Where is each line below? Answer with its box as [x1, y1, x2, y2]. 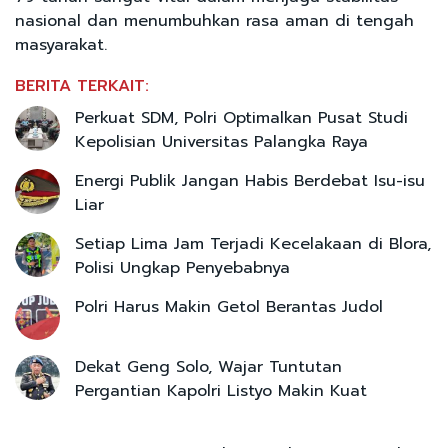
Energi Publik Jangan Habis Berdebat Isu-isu [75, 168, 425, 193]
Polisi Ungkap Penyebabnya [75, 255, 290, 280]
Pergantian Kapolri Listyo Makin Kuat [75, 378, 367, 403]
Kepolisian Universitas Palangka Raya [75, 129, 368, 154]
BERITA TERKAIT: [15, 73, 149, 98]
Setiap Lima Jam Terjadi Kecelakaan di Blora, [75, 231, 431, 256]
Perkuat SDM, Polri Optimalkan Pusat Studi [75, 105, 408, 130]
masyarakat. [15, 32, 107, 57]
